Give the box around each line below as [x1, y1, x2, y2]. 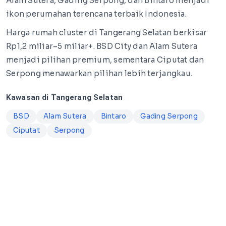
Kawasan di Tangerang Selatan [6, 93, 123, 102]
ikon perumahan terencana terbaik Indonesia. [6, 9, 187, 19]
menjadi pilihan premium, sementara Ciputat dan [6, 55, 204, 65]
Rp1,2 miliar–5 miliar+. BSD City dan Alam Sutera [6, 41, 197, 51]
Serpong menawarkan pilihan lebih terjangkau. [6, 69, 192, 78]
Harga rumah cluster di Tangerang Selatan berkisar [6, 28, 207, 37]
